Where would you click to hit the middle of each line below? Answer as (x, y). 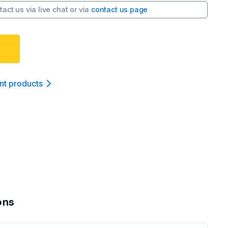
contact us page (119, 9)
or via (80, 9)
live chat (53, 9)
